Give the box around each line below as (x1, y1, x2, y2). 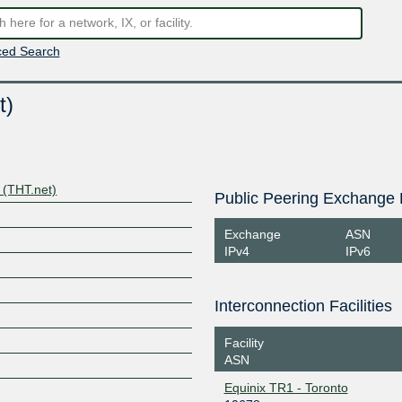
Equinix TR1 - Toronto (223, 380, 348, 395)
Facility (223, 335, 264, 350)
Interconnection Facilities (214, 297, 392, 315)
